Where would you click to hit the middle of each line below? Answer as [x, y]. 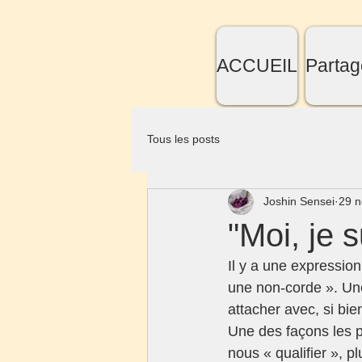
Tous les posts [183, 139]
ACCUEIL [257, 65]
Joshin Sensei [299, 202]
